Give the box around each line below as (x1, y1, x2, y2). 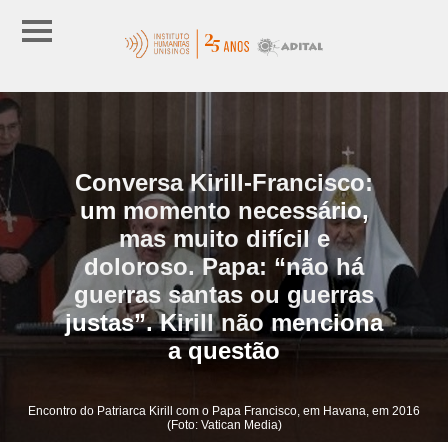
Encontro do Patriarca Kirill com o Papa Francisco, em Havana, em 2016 (28, 403, 420, 418)
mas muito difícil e (118, 224, 330, 252)
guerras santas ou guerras (74, 280, 374, 308)
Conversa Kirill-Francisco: (75, 168, 373, 196)
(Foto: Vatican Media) (166, 417, 282, 432)
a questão (168, 336, 280, 364)
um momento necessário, (79, 196, 369, 224)
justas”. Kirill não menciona (65, 308, 383, 336)
